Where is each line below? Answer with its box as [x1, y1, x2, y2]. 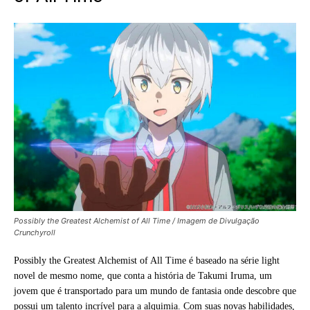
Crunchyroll [14, 227, 55, 237]
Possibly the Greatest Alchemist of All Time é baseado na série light [14, 255, 280, 266]
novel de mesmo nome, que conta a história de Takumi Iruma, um [14, 270, 272, 281]
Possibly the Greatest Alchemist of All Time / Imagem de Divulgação [14, 215, 259, 226]
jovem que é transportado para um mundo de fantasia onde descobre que [14, 285, 296, 296]
